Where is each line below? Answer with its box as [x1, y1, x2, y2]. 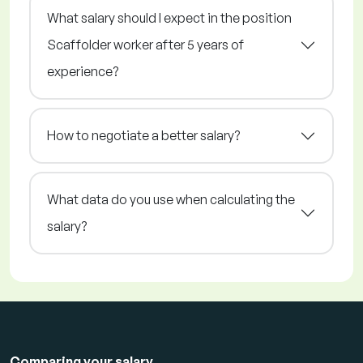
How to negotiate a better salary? [47, 127, 240, 144]
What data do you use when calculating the [47, 191, 295, 208]
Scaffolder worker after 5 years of [47, 36, 244, 53]
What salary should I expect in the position [47, 10, 292, 27]
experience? [47, 63, 118, 80]
